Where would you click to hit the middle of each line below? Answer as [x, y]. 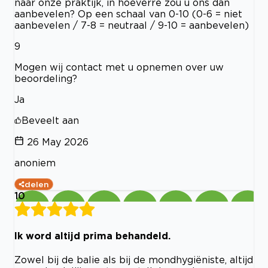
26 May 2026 [58, 141]
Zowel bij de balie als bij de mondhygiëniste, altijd [134, 260]
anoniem [35, 162]
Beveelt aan [50, 120]
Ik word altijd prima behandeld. [92, 235]
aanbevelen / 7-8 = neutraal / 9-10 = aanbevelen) [132, 25]
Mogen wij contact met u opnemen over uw [119, 67]
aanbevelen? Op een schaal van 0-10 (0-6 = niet [128, 13]
